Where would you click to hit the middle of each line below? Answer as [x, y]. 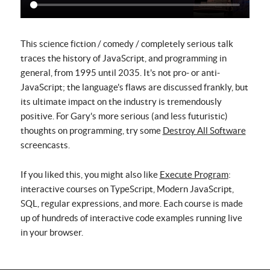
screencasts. [45, 145]
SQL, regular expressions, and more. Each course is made [131, 204]
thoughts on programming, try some [91, 131]
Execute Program [194, 175]
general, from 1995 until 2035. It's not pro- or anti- [120, 73]
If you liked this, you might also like [90, 175]
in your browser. [52, 233]
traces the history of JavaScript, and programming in [123, 58]
